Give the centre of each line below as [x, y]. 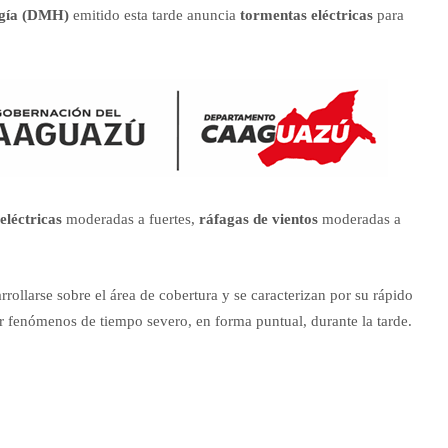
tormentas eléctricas [306, 14]
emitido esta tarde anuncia [154, 14]
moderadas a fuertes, [130, 218]
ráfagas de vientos [258, 218]
